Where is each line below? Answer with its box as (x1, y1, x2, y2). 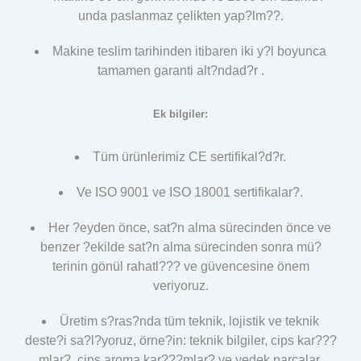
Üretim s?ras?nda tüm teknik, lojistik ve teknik (60, 314, 319, 329)
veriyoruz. (152, 279, 209, 293)
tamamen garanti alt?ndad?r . (97, 63, 264, 77)
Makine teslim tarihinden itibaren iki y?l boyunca (52, 44, 326, 58)
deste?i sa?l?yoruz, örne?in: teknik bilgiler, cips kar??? (24, 334, 337, 348)
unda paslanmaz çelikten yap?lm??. (77, 8, 284, 23)
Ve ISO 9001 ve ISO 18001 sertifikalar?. (76, 185, 303, 200)
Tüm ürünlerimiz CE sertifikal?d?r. (93, 150, 286, 164)
